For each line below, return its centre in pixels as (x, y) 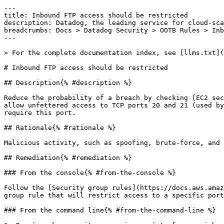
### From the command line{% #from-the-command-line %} (110, 210)
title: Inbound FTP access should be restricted (96, 15)
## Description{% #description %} (68, 83)
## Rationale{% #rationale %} (60, 128)
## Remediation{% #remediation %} (68, 158)
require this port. (40, 113)
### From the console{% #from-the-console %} (90, 173)
